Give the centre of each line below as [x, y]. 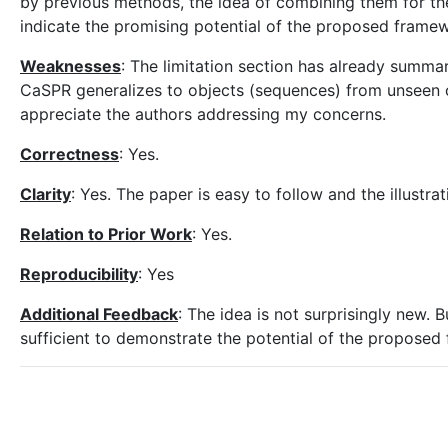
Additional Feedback [99, 314]
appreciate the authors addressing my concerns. [203, 114]
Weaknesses [70, 66]
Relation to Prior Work [106, 234]
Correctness [69, 154]
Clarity [45, 194]
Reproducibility [79, 274]
